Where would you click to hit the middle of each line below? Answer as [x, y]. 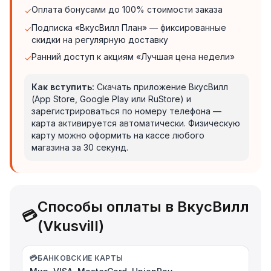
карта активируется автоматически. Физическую [136, 123]
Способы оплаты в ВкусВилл [143, 207]
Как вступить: [63, 87]
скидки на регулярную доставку [100, 40]
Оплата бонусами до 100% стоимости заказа [127, 9]
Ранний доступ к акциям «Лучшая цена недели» [133, 57]
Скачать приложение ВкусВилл [162, 87]
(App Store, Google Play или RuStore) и [111, 99]
